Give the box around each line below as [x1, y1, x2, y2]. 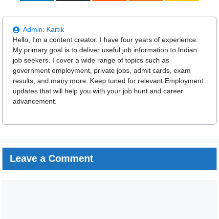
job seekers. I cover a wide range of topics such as [13, 56, 169, 65]
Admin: [23, 25, 46, 34]
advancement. [13, 97, 57, 106]
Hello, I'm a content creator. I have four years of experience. [13, 36, 198, 44]
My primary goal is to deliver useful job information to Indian [13, 46, 197, 54]
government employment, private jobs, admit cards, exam [13, 66, 191, 75]
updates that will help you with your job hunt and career [13, 87, 183, 95]
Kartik [46, 25, 64, 34]
